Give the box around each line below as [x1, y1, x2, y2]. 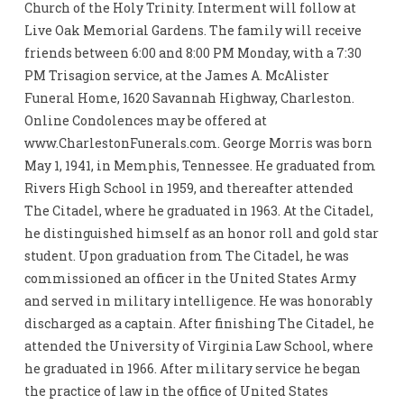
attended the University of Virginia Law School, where [23, 337, 373, 355]
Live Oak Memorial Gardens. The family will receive [23, 22, 362, 40]
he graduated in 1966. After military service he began [23, 360, 361, 378]
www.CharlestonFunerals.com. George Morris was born [23, 134, 372, 152]
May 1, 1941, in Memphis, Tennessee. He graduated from [23, 157, 376, 175]
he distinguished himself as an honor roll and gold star [23, 225, 379, 243]
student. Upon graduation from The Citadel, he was [23, 247, 349, 265]
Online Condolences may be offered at [23, 112, 267, 130]
